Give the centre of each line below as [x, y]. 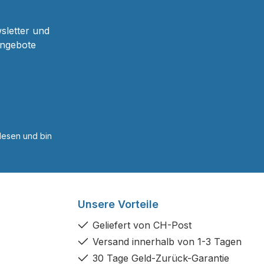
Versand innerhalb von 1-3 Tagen [167, 242]
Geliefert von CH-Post [142, 225]
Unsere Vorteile [118, 204]
